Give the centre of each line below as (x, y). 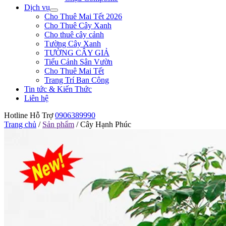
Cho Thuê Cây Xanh (78, 25)
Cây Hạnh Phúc (106, 124)
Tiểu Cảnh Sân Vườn (78, 62)
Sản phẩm (58, 124)
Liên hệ (36, 98)
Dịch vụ (37, 7)
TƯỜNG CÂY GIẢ (77, 53)
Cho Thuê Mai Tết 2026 (83, 16)
